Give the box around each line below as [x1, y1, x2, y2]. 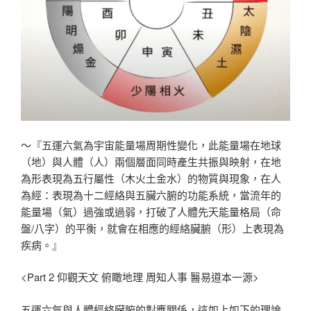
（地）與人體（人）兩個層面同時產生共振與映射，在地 [21, 153, 281, 169]
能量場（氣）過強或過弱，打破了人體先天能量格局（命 [21, 203, 281, 219]
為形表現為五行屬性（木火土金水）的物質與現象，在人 [21, 170, 281, 185]
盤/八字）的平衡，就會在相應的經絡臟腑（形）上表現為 [21, 220, 284, 235]
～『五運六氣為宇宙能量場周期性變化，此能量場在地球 [21, 137, 281, 152]
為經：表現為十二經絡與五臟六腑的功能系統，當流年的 [21, 187, 281, 202]
